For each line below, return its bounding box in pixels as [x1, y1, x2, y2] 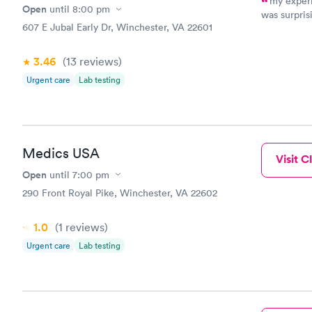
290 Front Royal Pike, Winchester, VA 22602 [22, 186, 217, 199]
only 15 [260, 53, 292, 65]
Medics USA [22, 144, 100, 162]
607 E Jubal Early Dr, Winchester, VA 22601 [22, 21, 212, 33]
